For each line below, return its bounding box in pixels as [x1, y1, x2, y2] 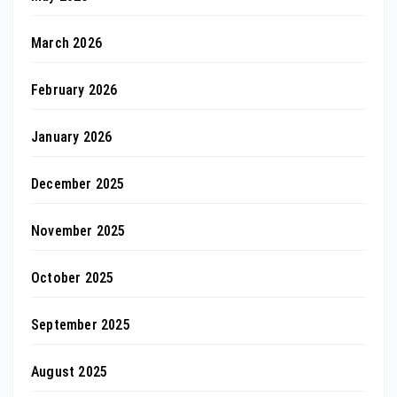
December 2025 [31, 175, 125, 192]
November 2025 [31, 222, 126, 239]
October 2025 [31, 269, 114, 286]
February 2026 [31, 81, 118, 98]
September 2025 [31, 315, 130, 333]
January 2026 [31, 128, 113, 145]
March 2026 [31, 34, 102, 51]
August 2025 [31, 362, 108, 380]
